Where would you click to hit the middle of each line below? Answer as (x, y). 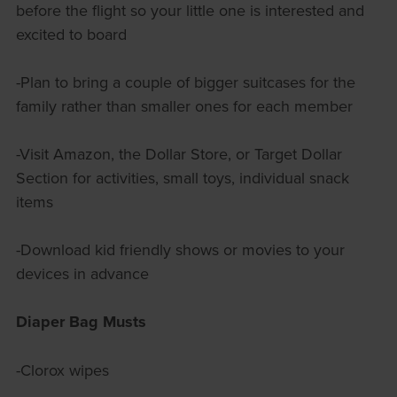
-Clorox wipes (62, 370)
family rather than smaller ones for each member (184, 106)
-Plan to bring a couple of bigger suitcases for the (185, 82)
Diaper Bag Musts (81, 322)
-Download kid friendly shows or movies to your (180, 250)
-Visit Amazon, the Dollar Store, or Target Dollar (179, 154)
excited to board (71, 35)
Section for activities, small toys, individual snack (182, 178)
